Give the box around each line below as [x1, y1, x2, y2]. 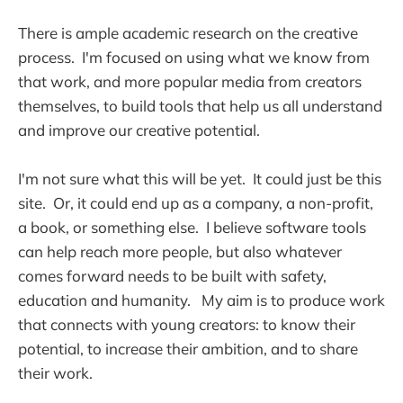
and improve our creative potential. [18, 121, 260, 140]
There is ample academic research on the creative [18, 23, 358, 43]
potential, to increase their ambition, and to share [18, 339, 358, 359]
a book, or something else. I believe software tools [18, 218, 366, 237]
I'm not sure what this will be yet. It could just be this [18, 169, 381, 189]
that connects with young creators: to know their [18, 315, 355, 335]
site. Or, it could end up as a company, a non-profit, [18, 193, 373, 213]
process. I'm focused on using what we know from [18, 48, 370, 67]
